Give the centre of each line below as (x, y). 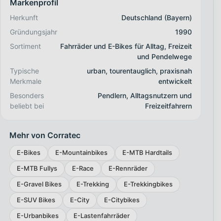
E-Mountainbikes (81, 152)
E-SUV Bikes (36, 200)
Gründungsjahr (33, 32)
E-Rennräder (128, 168)
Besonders (27, 95)
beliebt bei (27, 106)
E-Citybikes (122, 200)
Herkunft (24, 17)
